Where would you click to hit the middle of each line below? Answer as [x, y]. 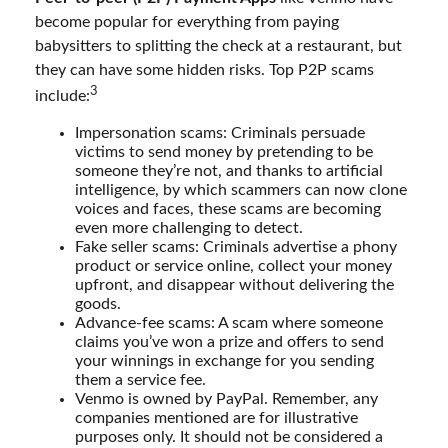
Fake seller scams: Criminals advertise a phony [236, 247]
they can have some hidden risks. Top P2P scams [204, 69]
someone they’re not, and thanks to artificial [229, 171]
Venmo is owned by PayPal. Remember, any [226, 399]
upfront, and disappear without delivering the [234, 285]
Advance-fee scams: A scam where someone [229, 323]
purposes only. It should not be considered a [229, 437]
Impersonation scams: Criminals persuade [220, 133]
